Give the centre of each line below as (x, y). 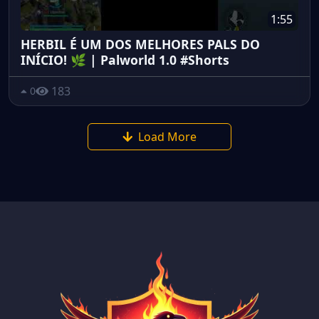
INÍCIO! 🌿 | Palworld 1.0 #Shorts (125, 59)
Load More (167, 136)
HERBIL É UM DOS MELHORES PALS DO (140, 44)
